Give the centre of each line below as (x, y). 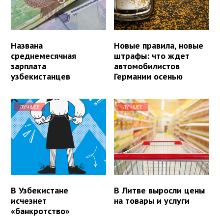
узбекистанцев (41, 77)
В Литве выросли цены (160, 191)
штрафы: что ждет (152, 56)
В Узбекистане (40, 191)
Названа (27, 46)
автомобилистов (147, 66)
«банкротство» (40, 211)
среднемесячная (43, 56)
